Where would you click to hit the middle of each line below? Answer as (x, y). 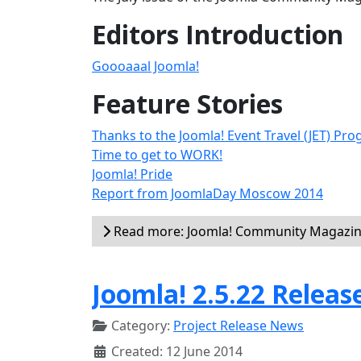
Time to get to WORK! (157, 155)
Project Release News (239, 326)
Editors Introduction (218, 34)
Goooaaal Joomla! (145, 66)
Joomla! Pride (132, 174)
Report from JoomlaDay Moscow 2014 (207, 193)
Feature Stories (187, 104)
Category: (141, 326)
